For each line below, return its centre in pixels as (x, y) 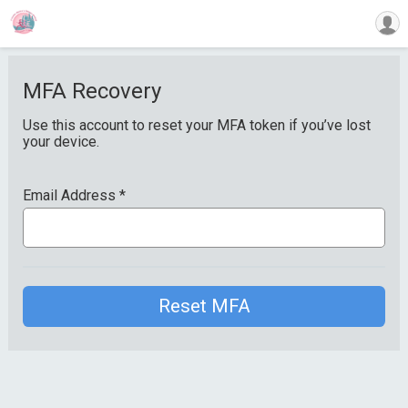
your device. (61, 141)
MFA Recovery (92, 91)
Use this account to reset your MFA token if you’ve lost (196, 125)
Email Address (71, 195)
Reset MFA (204, 306)
